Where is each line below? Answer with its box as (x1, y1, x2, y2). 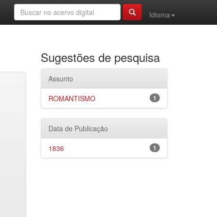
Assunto (48, 74, 73, 83)
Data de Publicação (48, 124, 108, 133)
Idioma (149, 10, 170, 19)
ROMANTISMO (48, 93, 95, 103)
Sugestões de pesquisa (40, 48, 160, 65)
